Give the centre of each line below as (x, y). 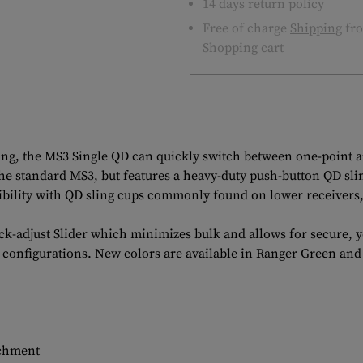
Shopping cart (243, 48)
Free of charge (246, 28)
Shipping (316, 28)
